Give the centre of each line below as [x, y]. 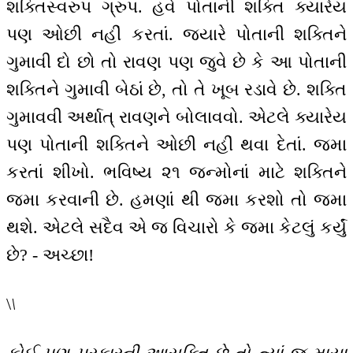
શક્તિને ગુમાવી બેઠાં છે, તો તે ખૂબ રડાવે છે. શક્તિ [176, 89]
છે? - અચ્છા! [50, 255]
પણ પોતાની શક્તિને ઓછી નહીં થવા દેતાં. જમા [176, 144]
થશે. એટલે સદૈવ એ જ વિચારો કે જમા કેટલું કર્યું [176, 227]
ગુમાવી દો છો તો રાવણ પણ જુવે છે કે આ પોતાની [176, 61]
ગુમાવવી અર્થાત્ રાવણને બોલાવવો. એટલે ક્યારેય [176, 117]
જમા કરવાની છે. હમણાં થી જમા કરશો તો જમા [176, 199]
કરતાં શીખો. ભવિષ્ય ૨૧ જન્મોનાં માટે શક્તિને [176, 172]
